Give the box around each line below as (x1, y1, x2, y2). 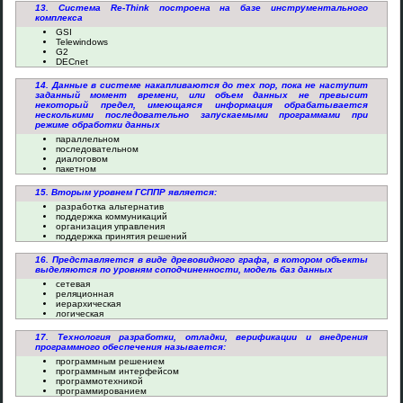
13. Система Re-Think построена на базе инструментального (35, 3, 368, 13)
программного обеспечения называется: (35, 342, 226, 352)
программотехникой (56, 376, 143, 386)
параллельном (56, 134, 120, 144)
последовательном (56, 144, 139, 154)
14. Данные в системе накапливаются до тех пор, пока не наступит (35, 80, 368, 90)
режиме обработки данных (35, 120, 160, 130)
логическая (56, 309, 103, 318)
